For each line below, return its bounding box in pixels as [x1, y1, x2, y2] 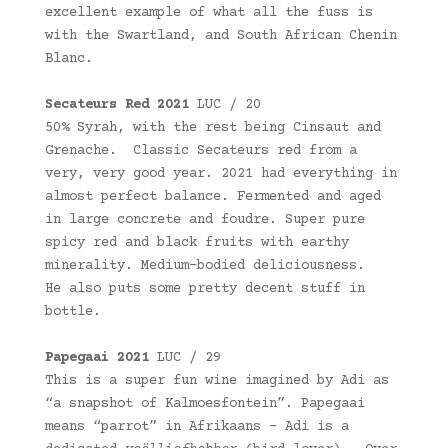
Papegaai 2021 [44, 350, 157, 367]
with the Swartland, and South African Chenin [44, 28, 397, 45]
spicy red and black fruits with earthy [44, 235, 349, 252]
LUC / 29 [156, 350, 221, 367]
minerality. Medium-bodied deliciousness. [44, 258, 365, 275]
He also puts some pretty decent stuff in [44, 281, 365, 298]
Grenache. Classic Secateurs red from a [44, 143, 357, 160]
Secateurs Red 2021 [44, 97, 197, 114]
